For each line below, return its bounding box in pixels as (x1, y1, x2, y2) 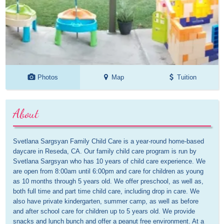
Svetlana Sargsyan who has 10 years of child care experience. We (13, 157, 206, 165)
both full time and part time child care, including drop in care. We (13, 187, 200, 195)
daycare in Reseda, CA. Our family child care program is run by (13, 147, 197, 155)
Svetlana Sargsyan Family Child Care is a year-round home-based (13, 137, 204, 145)
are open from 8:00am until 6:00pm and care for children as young (13, 167, 204, 175)
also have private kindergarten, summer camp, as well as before (13, 197, 199, 205)
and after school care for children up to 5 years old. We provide (13, 207, 195, 215)
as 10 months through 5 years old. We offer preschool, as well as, (13, 177, 204, 185)
